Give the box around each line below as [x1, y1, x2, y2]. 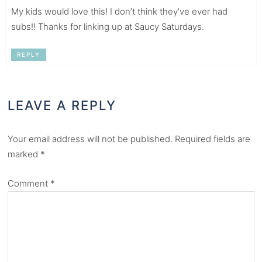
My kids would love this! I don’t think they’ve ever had [11, 5, 227, 17]
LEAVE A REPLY [8, 97, 117, 113]
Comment [8, 177, 51, 189]
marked [8, 148, 41, 160]
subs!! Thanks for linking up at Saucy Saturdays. [11, 20, 204, 32]
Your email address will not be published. [8, 133, 173, 144]
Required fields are [175, 133, 251, 144]
